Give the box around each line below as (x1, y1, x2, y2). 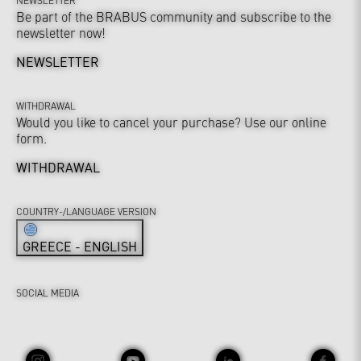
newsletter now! (16, 23, 106, 41)
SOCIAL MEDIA (16, 285, 79, 299)
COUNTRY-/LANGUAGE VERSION (16, 204, 156, 218)
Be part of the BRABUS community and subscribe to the (16, 6, 331, 25)
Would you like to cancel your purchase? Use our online (16, 112, 326, 131)
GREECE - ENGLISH (23, 236, 137, 255)
